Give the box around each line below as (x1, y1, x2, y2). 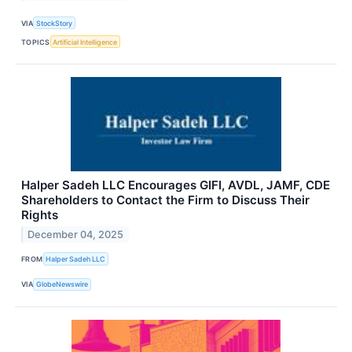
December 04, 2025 (27, 229, 124, 241)
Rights (21, 207, 58, 223)
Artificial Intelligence (53, 37, 118, 46)
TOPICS (21, 37, 50, 46)
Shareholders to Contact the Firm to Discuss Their (21, 192, 310, 208)
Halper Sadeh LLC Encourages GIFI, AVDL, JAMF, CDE (21, 178, 330, 193)
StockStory (36, 18, 73, 27)
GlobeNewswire (36, 280, 89, 289)
